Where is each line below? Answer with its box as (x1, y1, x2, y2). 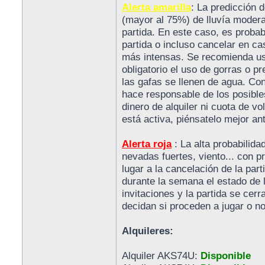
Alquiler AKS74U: (122, 250, 201, 261)
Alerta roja (122, 138, 172, 150)
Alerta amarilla (122, 2, 191, 13)
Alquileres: (122, 225, 173, 237)
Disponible (201, 250, 251, 261)
